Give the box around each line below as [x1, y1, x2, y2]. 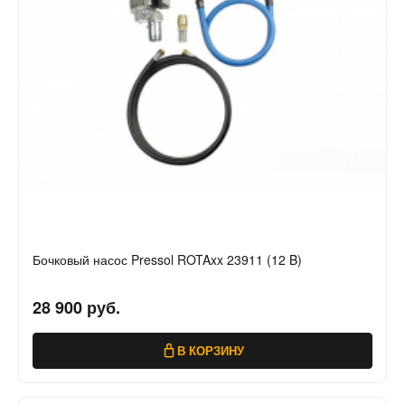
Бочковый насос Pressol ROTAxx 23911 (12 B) [33, 250, 302, 269]
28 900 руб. [33, 296, 120, 320]
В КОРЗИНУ [177, 342, 244, 360]
